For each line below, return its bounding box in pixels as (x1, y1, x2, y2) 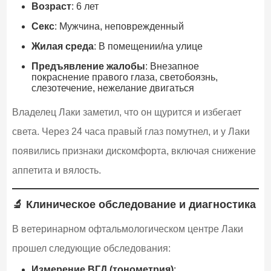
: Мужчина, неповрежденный (54, 21, 184, 31)
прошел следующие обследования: (11, 243, 171, 254)
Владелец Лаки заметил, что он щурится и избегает (11, 106, 241, 117)
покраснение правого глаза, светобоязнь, (31, 71, 218, 82)
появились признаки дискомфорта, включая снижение (11, 145, 256, 156)
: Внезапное (145, 60, 199, 71)
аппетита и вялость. (11, 165, 101, 175)
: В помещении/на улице (93, 41, 203, 51)
